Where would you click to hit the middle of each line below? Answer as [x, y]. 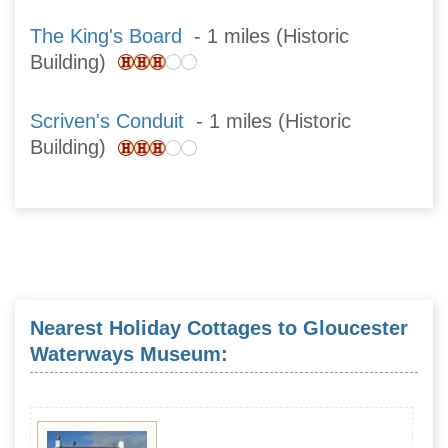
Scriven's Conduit [107, 120]
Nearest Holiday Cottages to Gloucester [219, 328]
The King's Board [106, 35]
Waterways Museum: [129, 354]
